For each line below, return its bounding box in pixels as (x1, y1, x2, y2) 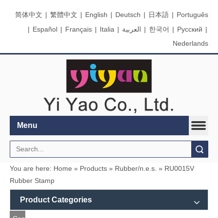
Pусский (177, 25, 202, 33)
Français (65, 25, 92, 33)
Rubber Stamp (10, 177, 54, 185)
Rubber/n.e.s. (115, 164, 157, 173)
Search (143, 145, 163, 153)
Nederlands (173, 39, 208, 48)
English (85, 10, 108, 18)
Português (177, 10, 208, 18)
